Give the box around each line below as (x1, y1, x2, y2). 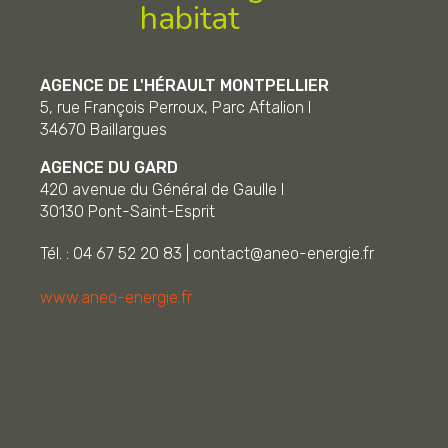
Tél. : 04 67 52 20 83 (40, 243, 182, 263)
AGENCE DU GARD (40, 157, 178, 177)
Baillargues (90, 119, 167, 139)
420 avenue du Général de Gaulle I (40, 179, 284, 199)
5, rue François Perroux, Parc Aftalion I (40, 97, 311, 117)
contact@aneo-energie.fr (193, 243, 374, 263)
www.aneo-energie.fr (40, 287, 192, 307)
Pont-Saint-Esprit (88, 201, 215, 221)
